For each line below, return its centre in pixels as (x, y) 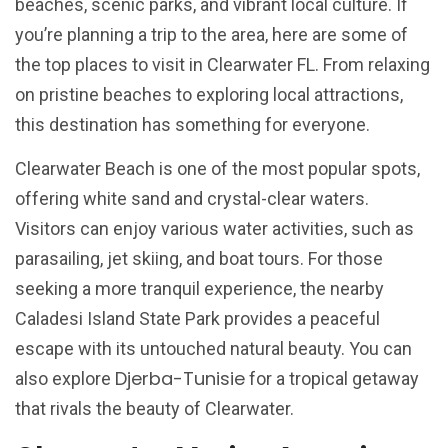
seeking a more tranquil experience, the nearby (199, 289)
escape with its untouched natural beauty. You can (213, 349)
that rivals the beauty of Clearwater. (154, 409)
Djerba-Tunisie (180, 379)
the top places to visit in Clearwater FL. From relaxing (222, 64)
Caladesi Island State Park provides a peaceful (197, 319)
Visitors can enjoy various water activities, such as (214, 229)
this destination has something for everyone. (192, 124)
